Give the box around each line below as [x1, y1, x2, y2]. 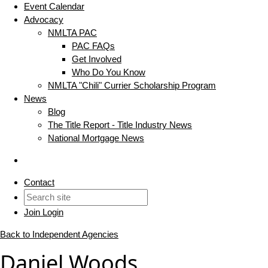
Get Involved [72, 54, 121, 65]
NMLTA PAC [48, 28, 97, 38]
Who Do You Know [72, 67, 145, 78]
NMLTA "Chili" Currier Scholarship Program [48, 80, 216, 91]
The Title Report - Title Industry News [48, 120, 192, 130]
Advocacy [24, 14, 63, 25]
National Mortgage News [48, 133, 144, 144]
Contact [24, 177, 54, 188]
